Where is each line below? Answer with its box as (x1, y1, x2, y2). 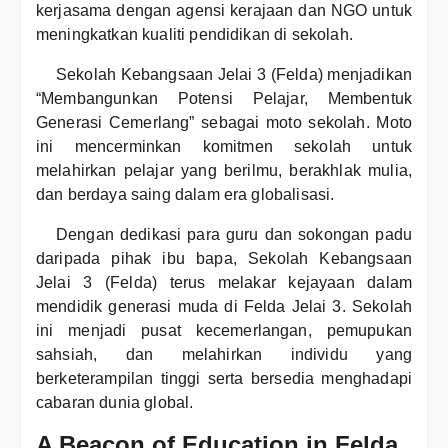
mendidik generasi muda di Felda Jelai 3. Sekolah (36, 298, 412, 315)
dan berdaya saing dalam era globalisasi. (36, 186, 335, 203)
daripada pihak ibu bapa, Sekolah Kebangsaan (36, 250, 412, 267)
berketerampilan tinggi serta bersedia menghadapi (36, 370, 412, 387)
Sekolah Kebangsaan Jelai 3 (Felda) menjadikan (56, 66, 412, 83)
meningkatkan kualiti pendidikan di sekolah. (36, 26, 353, 43)
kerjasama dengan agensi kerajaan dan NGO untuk (36, 2, 412, 19)
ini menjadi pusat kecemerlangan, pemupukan (36, 322, 412, 339)
